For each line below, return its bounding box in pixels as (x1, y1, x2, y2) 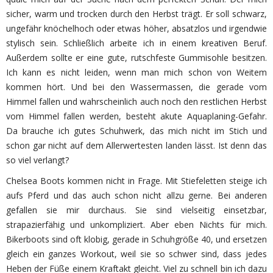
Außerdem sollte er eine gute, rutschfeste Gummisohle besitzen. (6, 52, 267, 63)
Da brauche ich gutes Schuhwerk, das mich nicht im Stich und (6, 125, 267, 136)
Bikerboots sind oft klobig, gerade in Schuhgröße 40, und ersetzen (6, 233, 267, 245)
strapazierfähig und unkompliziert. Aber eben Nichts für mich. (6, 219, 267, 230)
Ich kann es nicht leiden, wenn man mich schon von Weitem (6, 66, 267, 78)
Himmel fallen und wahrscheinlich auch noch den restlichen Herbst (6, 96, 267, 107)
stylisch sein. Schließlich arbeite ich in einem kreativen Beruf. (6, 37, 267, 49)
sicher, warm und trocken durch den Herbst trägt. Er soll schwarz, (6, 8, 267, 19)
